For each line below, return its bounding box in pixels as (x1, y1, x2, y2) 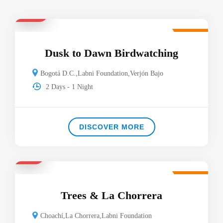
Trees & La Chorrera (61, 189, 162, 202)
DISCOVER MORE (79, 122, 144, 131)
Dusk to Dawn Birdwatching (45, 46, 178, 59)
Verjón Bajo (130, 69, 164, 77)
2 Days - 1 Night (46, 83, 94, 91)
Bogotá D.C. (40, 69, 76, 77)
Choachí (40, 212, 64, 220)
